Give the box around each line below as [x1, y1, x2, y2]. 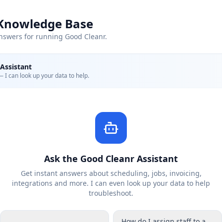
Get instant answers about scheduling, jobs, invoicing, [20, 168, 202, 178]
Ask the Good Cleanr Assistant [44, 153, 178, 165]
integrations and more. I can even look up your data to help [12, 178, 210, 188]
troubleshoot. [89, 188, 133, 198]
